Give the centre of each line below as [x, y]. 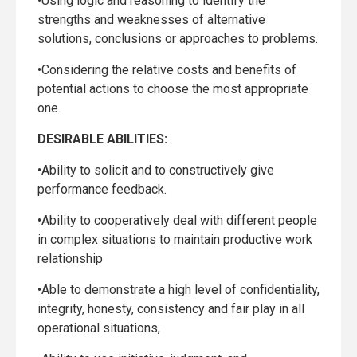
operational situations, [99, 328]
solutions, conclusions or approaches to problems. [178, 39]
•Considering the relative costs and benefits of [167, 70]
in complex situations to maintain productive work [175, 239]
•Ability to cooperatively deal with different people [177, 220]
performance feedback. [102, 189]
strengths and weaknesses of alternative [151, 20]
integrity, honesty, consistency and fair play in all [171, 309]
